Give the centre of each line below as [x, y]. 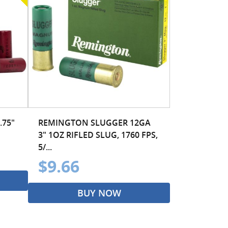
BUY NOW [99, 193]
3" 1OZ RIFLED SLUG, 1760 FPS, [98, 135]
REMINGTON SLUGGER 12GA [94, 122]
